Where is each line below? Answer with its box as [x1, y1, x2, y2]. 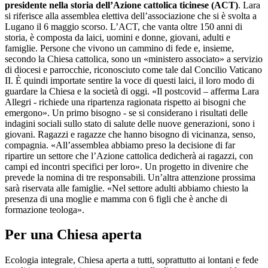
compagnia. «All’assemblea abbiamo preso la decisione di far [5, 139, 235, 150]
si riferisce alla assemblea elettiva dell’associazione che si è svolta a [5, 10, 257, 21]
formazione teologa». [5, 204, 84, 215]
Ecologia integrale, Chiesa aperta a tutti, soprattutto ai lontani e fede [5, 255, 258, 266]
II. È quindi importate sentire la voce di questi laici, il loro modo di [5, 75, 254, 86]
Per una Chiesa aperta [5, 227, 142, 243]
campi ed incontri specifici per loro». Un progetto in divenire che [5, 161, 248, 172]
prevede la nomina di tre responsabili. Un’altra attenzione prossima [5, 172, 255, 182]
